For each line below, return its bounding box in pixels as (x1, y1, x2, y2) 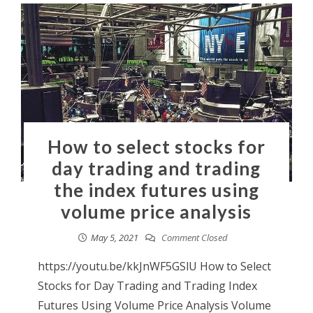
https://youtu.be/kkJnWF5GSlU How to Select (37, 259, 271, 274)
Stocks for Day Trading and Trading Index (37, 278, 257, 293)
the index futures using (53, 179, 259, 201)
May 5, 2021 (90, 231, 138, 244)
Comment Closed (159, 231, 228, 244)
